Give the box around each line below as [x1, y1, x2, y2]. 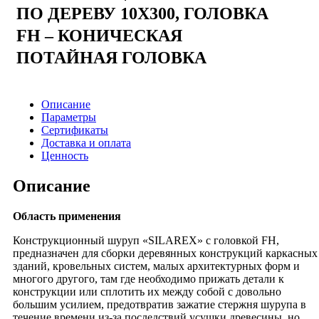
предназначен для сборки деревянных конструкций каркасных [13, 246, 318, 259]
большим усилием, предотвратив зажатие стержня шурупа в [13, 298, 306, 310]
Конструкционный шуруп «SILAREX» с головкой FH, [13, 234, 279, 246]
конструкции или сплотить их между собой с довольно [13, 285, 281, 298]
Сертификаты [41, 124, 108, 136]
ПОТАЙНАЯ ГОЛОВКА [16, 48, 206, 67]
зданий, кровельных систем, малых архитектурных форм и [13, 259, 300, 272]
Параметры [41, 111, 96, 123]
